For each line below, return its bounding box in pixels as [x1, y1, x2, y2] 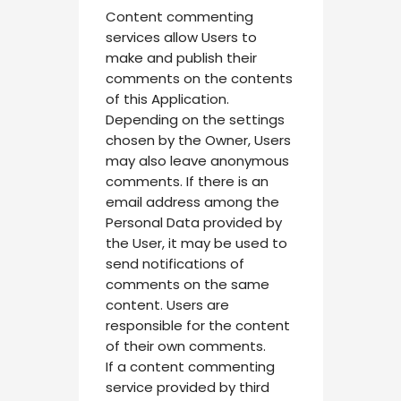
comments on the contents [105, 69, 293, 88]
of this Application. [105, 90, 229, 108]
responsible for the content [105, 316, 290, 335]
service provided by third [105, 378, 269, 397]
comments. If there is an [105, 172, 269, 191]
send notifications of [105, 254, 244, 273]
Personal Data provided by [105, 213, 282, 232]
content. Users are [105, 295, 229, 314]
